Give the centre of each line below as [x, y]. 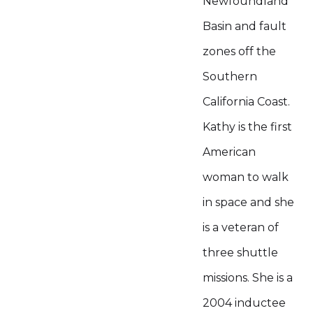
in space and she [248, 202]
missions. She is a [248, 278]
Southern [230, 77]
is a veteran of [241, 227]
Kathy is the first [247, 127]
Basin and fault [245, 26]
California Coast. [246, 102]
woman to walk [246, 177]
